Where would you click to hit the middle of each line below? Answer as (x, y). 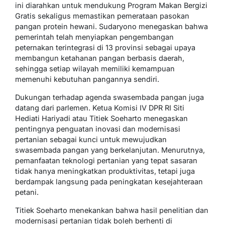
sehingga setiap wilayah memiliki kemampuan (95, 68)
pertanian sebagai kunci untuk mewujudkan (91, 139)
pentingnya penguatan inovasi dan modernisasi (98, 129)
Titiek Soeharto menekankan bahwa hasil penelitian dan (112, 210)
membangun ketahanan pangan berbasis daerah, (100, 58)
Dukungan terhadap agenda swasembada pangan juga (109, 97)
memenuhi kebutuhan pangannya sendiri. (87, 79)
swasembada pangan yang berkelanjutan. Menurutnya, (110, 150)
